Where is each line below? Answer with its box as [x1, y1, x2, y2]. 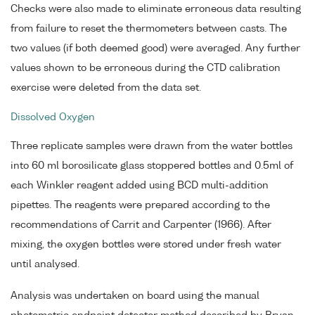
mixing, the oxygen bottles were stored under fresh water [11, 240, 281, 250]
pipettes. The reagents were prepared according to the [11, 200, 270, 211]
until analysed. [11, 259, 79, 270]
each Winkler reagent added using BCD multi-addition [11, 181, 269, 191]
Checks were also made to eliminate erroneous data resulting [11, 4, 301, 14]
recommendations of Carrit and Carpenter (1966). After [11, 220, 271, 231]
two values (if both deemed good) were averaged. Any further [11, 43, 300, 53]
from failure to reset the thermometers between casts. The [11, 23, 287, 34]
